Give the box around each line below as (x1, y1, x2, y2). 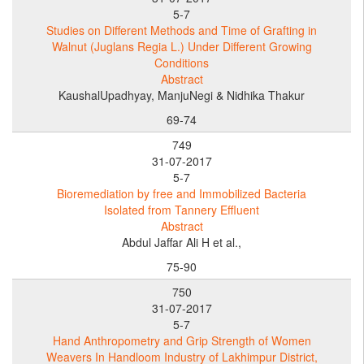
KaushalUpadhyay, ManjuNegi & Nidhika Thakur (58, 86, 305, 103)
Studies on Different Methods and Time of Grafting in (46, 21, 317, 38)
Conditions (154, 54, 209, 71)
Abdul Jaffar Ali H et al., (122, 233, 241, 250)
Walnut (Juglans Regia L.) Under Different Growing (51, 37, 312, 54)
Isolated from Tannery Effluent (104, 201, 259, 218)
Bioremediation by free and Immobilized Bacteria (57, 184, 306, 201)
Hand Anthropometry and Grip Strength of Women (52, 331, 311, 349)
